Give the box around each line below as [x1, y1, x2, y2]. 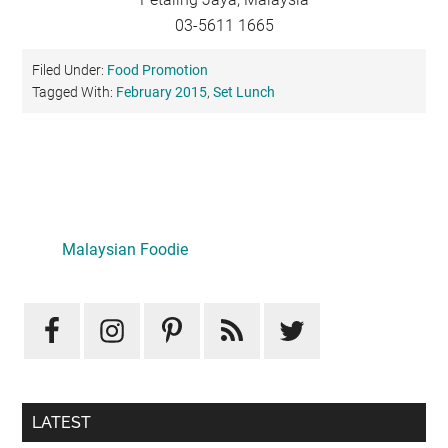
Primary [22, 196, 131, 232]
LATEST [32, 412, 92, 432]
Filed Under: [32, 61, 108, 78]
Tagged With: [32, 83, 117, 100]
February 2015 [116, 83, 208, 100]
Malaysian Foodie [62, 239, 189, 259]
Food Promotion [107, 61, 209, 78]
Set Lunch [213, 83, 276, 100]
